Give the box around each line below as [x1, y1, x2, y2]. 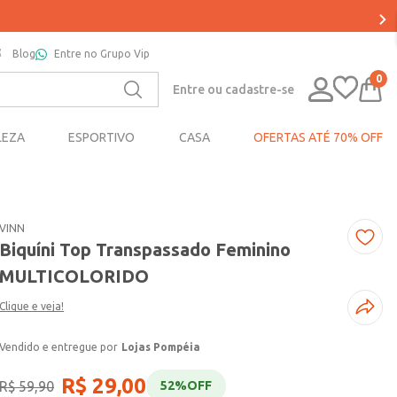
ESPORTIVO [68, 130, 136, 145]
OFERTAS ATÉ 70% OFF [253, 130, 383, 145]
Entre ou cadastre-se [173, 82, 294, 97]
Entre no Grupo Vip [54, 48, 150, 59]
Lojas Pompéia [121, 341, 201, 354]
